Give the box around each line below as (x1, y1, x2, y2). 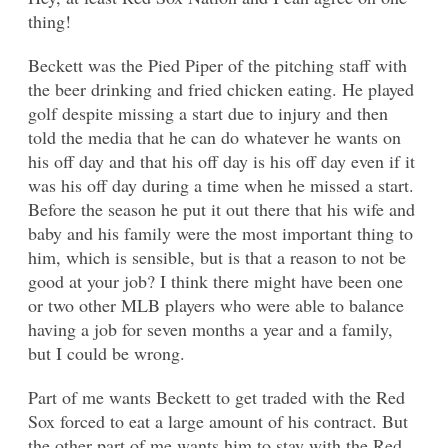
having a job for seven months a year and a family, (28, 317, 393, 342)
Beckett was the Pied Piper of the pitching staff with (28, 53, 407, 78)
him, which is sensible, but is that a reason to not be (28, 245, 406, 270)
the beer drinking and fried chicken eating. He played (28, 77, 414, 102)
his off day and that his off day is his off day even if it (28, 149, 415, 174)
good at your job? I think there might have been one (28, 269, 403, 294)
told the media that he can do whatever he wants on (28, 125, 401, 150)
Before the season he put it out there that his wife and (28, 197, 415, 222)
